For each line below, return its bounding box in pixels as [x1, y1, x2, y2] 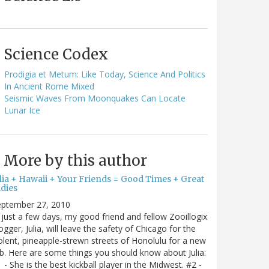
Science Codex [4, 44, 108, 64]
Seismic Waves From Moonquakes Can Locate [4, 92, 186, 104]
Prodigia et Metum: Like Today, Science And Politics [4, 68, 205, 80]
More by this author [4, 151, 147, 170]
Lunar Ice [4, 104, 40, 116]
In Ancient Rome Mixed [4, 80, 94, 92]
